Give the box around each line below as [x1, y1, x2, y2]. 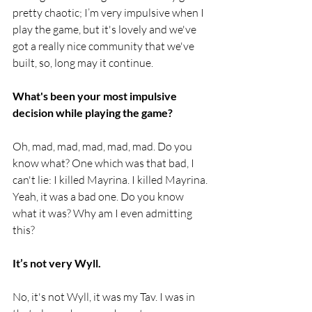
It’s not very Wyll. [13, 256, 101, 270]
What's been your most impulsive [13, 89, 179, 103]
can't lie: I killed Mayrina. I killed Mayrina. [13, 173, 210, 187]
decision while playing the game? [13, 106, 175, 120]
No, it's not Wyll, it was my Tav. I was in [13, 290, 197, 304]
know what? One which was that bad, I [13, 156, 196, 171]
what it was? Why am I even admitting [13, 206, 194, 221]
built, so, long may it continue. [13, 56, 153, 70]
